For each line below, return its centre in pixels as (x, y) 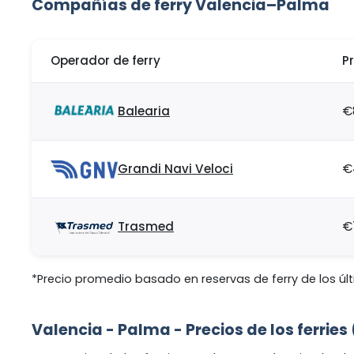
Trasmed (146, 227)
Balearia (144, 111)
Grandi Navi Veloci (175, 169)
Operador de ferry (105, 61)
